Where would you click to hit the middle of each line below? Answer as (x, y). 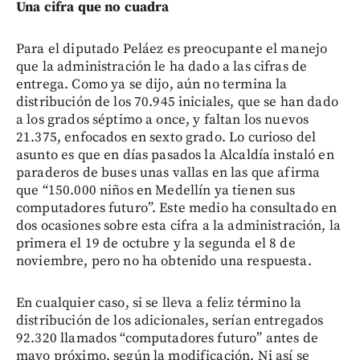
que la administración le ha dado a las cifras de (162, 67)
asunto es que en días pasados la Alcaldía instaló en (175, 155)
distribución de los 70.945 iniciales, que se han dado (177, 102)
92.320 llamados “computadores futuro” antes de (167, 339)
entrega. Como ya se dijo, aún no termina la (152, 85)
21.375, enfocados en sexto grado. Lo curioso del (166, 138)
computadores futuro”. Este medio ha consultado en (177, 209)
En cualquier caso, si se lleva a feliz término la (159, 303)
